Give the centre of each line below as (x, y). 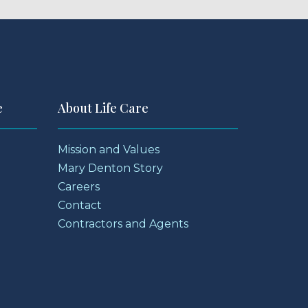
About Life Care (103, 108)
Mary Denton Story (110, 168)
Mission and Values (108, 149)
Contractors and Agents (123, 223)
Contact (79, 205)
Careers (78, 186)
